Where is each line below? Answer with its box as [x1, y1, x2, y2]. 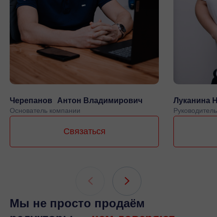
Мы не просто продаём [10, 196, 145, 210]
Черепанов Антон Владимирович [10, 96, 142, 105]
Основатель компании [10, 106, 80, 114]
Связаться [63, 126, 106, 136]
